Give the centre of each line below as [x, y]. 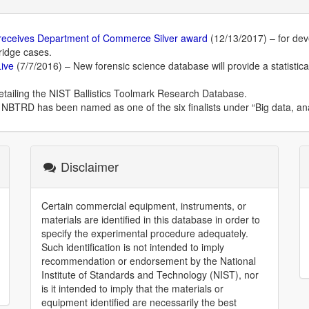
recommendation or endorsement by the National [149, 261]
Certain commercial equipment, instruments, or [144, 206]
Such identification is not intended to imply [133, 247]
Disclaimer [88, 166]
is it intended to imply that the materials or [132, 288]
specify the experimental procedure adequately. [145, 233]
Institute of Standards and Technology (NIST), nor [150, 275]
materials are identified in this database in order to [151, 219]
